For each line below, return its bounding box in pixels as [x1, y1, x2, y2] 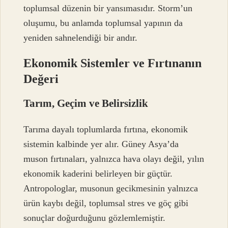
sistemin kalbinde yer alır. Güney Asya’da [23, 139, 179, 150]
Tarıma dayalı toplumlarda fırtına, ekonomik [23, 124, 188, 135]
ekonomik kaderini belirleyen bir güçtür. [23, 168, 173, 179]
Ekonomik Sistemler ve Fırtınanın [23, 56, 202, 70]
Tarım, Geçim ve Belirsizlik [23, 97, 149, 109]
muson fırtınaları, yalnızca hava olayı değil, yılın [23, 154, 205, 164]
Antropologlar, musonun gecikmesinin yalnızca [23, 183, 198, 194]
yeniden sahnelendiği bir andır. [23, 32, 138, 43]
